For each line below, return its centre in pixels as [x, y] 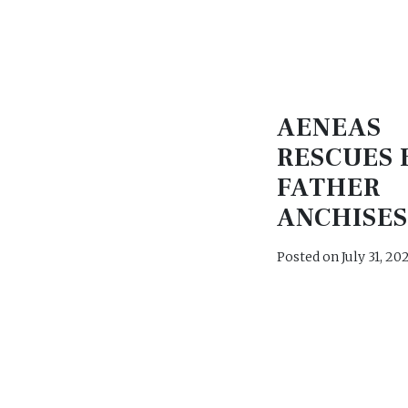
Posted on [309, 257]
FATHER [329, 188]
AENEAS [330, 128]
